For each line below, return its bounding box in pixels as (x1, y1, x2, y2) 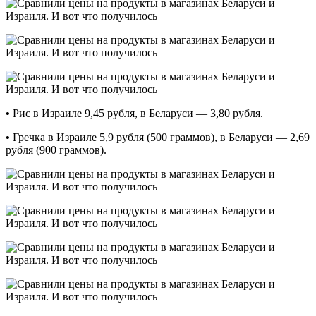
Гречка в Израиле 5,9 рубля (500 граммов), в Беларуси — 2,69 (10, 130, 310, 143)
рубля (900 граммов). (6, 143, 107, 156)
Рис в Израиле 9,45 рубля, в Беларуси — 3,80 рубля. (10, 107, 263, 119)
